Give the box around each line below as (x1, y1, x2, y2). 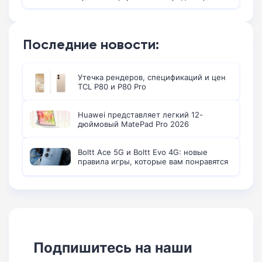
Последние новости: (23, 35, 159, 53)
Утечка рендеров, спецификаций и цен (78, 71, 226, 82)
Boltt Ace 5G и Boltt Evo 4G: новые (78, 146, 208, 157)
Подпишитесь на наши (33, 236, 192, 257)
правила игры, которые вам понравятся (78, 156, 228, 167)
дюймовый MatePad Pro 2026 (78, 118, 189, 129)
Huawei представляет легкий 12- (78, 109, 203, 120)
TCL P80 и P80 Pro (78, 81, 146, 92)
